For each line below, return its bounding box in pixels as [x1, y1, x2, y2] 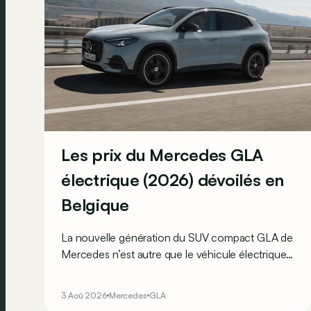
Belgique [61, 194, 130, 215]
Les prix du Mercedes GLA [61, 144, 264, 165]
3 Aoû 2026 [61, 289, 107, 301]
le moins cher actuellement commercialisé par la [61, 263, 289, 278]
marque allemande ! [61, 280, 154, 294]
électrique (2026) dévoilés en [61, 169, 285, 190]
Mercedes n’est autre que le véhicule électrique [61, 246, 287, 261]
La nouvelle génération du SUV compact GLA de [61, 230, 293, 244]
